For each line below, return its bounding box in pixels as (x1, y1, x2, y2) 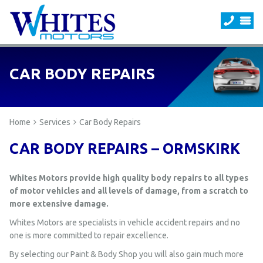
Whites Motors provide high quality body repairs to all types (9, 173, 248, 183)
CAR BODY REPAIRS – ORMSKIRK (9, 140, 240, 157)
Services (39, 117, 70, 127)
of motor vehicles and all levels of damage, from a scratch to (9, 186, 248, 195)
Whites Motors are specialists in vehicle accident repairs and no (9, 218, 240, 227)
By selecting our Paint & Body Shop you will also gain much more (9, 249, 244, 259)
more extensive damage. (9, 199, 109, 208)
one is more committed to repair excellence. (9, 231, 168, 240)
